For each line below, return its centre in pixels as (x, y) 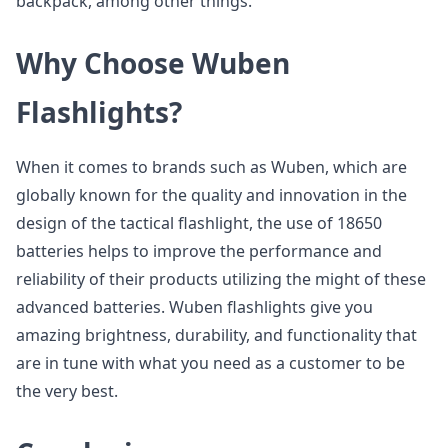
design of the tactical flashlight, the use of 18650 (199, 223)
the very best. (67, 391)
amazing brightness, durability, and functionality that (216, 335)
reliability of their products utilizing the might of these (221, 279)
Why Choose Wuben (153, 63)
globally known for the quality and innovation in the (211, 195)
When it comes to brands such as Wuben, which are (211, 167)
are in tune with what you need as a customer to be (210, 363)
